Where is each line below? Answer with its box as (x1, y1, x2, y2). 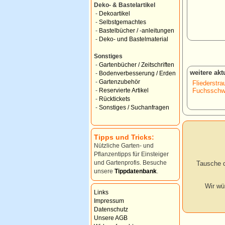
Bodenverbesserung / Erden (99, 70, 176, 76)
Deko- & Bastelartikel (94, 2, 155, 8)
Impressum (94, 198, 124, 204)
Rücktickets (99, 96, 130, 102)
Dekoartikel (99, 11, 130, 17)
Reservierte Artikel (99, 87, 149, 93)
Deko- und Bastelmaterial (99, 36, 168, 42)
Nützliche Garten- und (94, 143, 154, 149)
